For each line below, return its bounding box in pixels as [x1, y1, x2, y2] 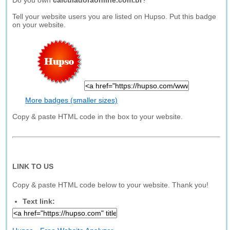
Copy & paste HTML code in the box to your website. [12, 112, 183, 121]
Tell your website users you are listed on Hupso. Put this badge [12, 12, 217, 21]
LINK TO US [12, 162, 54, 170]
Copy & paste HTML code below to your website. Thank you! [12, 181, 209, 189]
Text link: [23, 197, 55, 205]
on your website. [12, 21, 66, 29]
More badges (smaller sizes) [25, 96, 118, 104]
